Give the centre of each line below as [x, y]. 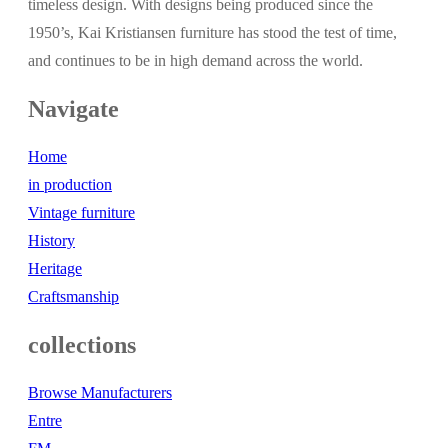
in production [70, 185]
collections [82, 345]
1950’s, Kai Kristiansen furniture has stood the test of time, [212, 33]
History [51, 241]
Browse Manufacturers [100, 393]
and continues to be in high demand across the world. [197, 61]
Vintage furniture [81, 213]
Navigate [73, 109]
